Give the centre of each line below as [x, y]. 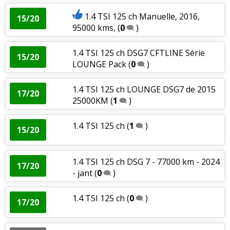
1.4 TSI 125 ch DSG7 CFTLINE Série [138, 53]
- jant [82, 173]
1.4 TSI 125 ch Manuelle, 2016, [142, 16]
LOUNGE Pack [99, 64]
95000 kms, [95, 27]
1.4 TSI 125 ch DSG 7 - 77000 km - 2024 [146, 161]
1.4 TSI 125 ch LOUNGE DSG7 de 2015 [144, 89]
